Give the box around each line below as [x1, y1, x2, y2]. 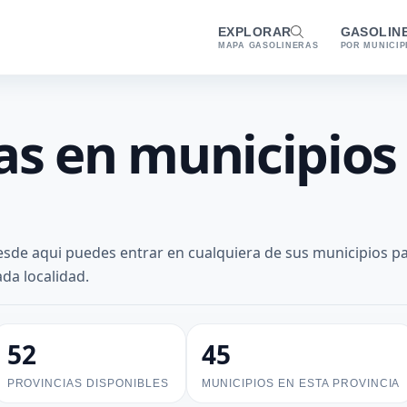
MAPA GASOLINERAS [218, 41, 319, 50]
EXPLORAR [218, 25, 292, 39]
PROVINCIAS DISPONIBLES [6, 377, 169, 390]
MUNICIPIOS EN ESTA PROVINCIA [201, 377, 401, 390]
